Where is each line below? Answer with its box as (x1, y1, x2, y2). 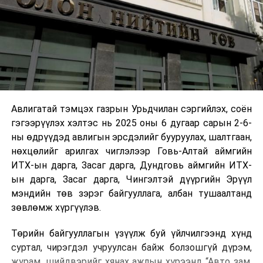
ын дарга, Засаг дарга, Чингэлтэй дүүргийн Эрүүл (11, 174, 252, 186)
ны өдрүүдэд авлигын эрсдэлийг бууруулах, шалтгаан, (11, 131, 252, 143)
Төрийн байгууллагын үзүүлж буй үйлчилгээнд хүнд (11, 228, 252, 240)
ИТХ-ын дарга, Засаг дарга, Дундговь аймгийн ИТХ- (11, 160, 252, 171)
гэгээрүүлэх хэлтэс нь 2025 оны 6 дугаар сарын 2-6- (11, 117, 252, 129)
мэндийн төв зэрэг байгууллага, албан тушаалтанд (11, 188, 252, 200)
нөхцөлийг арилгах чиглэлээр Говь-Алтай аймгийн (11, 146, 252, 157)
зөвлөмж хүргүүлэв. (11, 202, 101, 214)
